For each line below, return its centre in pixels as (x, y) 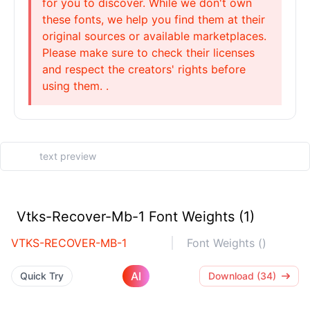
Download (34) (242, 276)
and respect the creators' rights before (144, 69)
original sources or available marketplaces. (154, 36)
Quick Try (42, 276)
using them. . (75, 86)
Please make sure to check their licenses (148, 53)
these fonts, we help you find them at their (154, 19)
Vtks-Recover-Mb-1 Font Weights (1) (136, 217)
